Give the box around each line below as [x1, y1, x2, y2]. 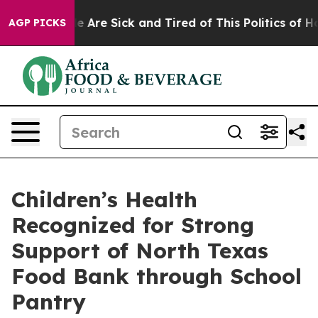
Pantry [11, 288, 86, 315]
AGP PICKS [9, 16, 66, 29]
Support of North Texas [11, 237, 268, 264]
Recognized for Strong [11, 212, 254, 238]
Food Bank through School [11, 263, 302, 290]
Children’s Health [11, 186, 197, 213]
